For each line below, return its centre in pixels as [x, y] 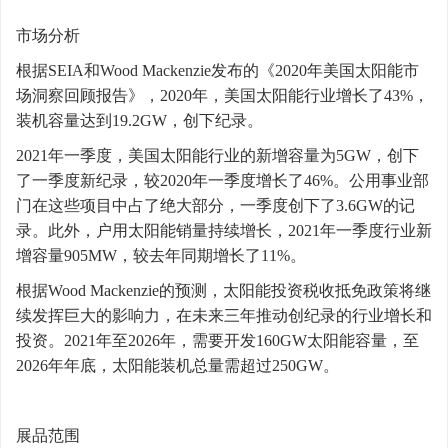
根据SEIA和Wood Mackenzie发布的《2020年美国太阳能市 [217, 70]
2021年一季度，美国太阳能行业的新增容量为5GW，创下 [217, 155]
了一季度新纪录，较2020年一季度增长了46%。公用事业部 [222, 180]
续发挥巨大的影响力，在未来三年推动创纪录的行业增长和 [224, 315]
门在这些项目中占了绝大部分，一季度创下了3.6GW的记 [215, 205]
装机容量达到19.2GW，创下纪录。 [139, 120]
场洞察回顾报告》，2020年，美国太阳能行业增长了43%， [222, 95]
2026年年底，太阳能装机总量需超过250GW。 [177, 365]
